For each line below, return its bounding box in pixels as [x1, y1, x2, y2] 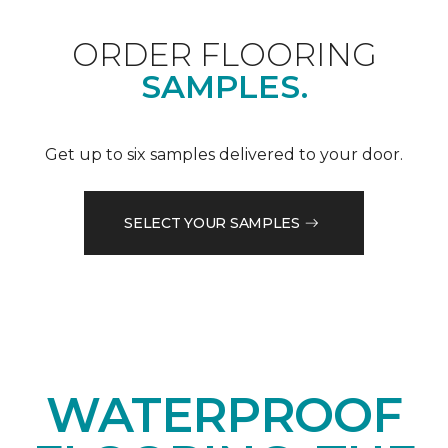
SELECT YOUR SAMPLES [124, 213, 300, 232]
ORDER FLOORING [71, 35, 377, 75]
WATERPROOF [45, 386, 403, 445]
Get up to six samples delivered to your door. [45, 145, 403, 165]
